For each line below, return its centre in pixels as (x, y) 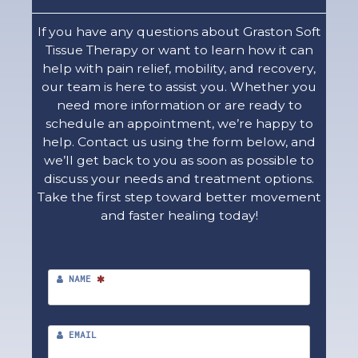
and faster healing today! (179, 216)
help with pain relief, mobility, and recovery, (179, 69)
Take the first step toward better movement (179, 197)
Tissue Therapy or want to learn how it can (179, 50)
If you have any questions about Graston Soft (179, 32)
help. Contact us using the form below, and (179, 142)
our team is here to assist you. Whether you (179, 87)
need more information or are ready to (179, 105)
